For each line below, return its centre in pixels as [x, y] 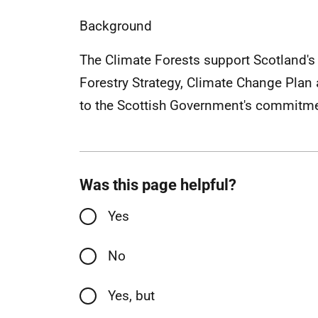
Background [116, 26]
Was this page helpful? [158, 185]
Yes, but [131, 296]
